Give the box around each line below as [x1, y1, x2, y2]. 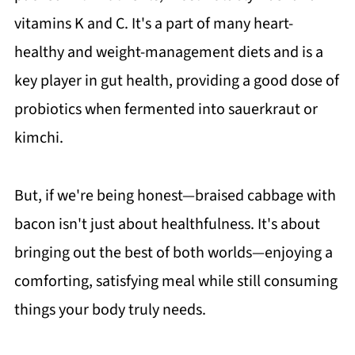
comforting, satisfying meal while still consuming [13, 269, 338, 292]
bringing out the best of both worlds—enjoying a [13, 241, 333, 264]
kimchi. [13, 126, 63, 149]
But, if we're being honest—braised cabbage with [13, 184, 336, 207]
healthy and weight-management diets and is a [13, 40, 323, 63]
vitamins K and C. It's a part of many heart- [13, 12, 293, 35]
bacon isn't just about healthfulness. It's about [13, 212, 320, 235]
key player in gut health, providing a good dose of [13, 69, 339, 92]
